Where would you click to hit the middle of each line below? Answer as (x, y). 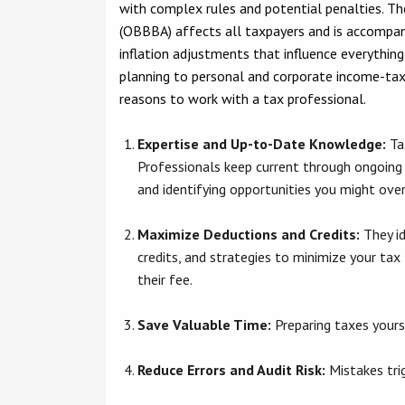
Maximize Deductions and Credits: (249, 234)
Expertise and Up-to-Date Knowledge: (262, 144)
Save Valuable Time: (204, 325)
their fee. (165, 279)
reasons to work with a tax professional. (243, 99)
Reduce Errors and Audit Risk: (231, 370)
